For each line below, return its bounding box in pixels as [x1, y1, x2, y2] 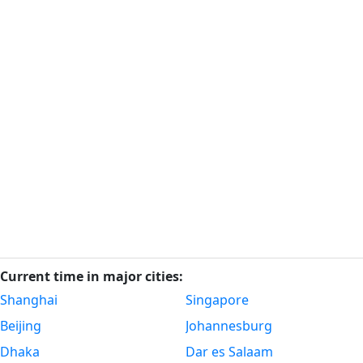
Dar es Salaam [186, 343, 273, 361]
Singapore [186, 291, 249, 309]
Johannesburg [186, 317, 272, 335]
